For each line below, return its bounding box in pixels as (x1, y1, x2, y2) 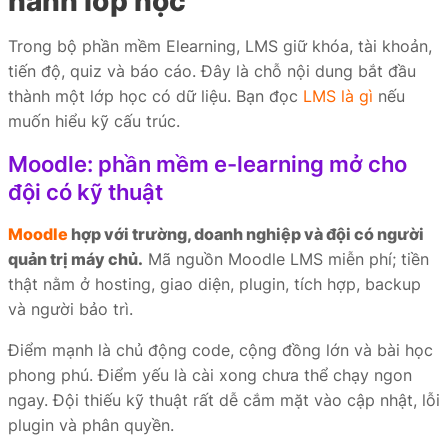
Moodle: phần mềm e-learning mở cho (8, 151, 407, 177)
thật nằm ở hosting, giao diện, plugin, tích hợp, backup (8, 274, 421, 294)
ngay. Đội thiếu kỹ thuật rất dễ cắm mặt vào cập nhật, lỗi (8, 390, 440, 410)
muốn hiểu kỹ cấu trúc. (8, 111, 180, 131)
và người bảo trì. (8, 299, 133, 319)
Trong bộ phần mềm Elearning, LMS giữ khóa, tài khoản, (8, 36, 432, 56)
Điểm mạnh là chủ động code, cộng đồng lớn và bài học (8, 340, 433, 360)
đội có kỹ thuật (8, 179, 163, 205)
